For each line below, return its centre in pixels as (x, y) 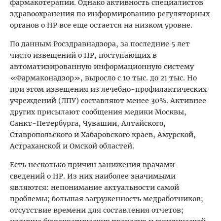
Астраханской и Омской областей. (72, 146)
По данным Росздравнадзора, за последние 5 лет (100, 44)
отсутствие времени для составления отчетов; (97, 210)
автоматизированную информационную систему (102, 67)
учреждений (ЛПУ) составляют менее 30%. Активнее (108, 101)
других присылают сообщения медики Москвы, (98, 112)
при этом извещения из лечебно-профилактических (108, 90)
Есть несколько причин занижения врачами (92, 165)
